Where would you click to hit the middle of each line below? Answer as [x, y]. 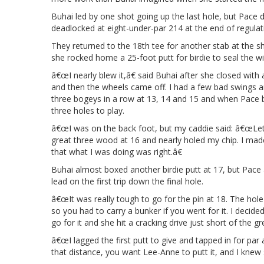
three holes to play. [88, 110]
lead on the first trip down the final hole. [127, 181]
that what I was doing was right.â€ [117, 151]
